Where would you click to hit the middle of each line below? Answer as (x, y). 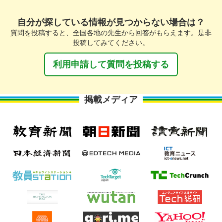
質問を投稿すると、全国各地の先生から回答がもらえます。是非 (111, 33)
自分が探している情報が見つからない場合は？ (111, 23)
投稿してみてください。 (111, 43)
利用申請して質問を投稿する (111, 65)
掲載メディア (111, 100)
